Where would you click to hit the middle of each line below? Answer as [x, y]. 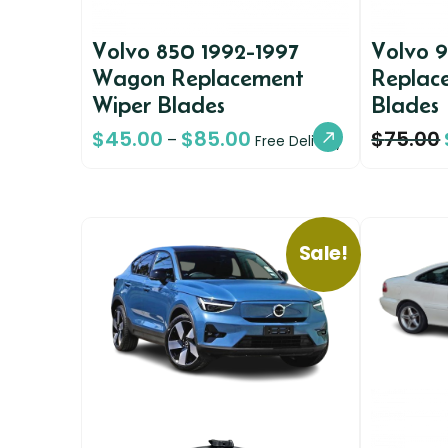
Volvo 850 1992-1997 [195, 51]
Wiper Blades [158, 105]
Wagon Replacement [197, 78]
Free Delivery [298, 142]
